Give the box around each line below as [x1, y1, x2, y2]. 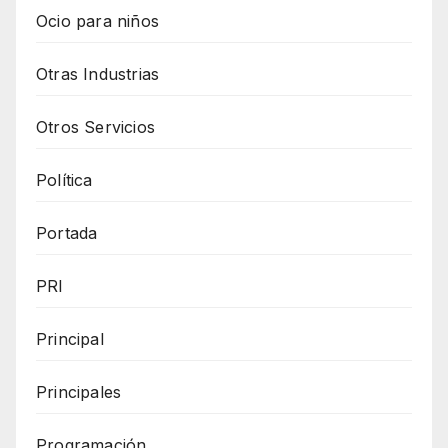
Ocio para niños [36, 10, 159, 31]
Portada [36, 222, 98, 243]
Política [36, 169, 93, 190]
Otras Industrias [36, 63, 160, 84]
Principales [36, 381, 122, 402]
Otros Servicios [36, 116, 155, 137]
